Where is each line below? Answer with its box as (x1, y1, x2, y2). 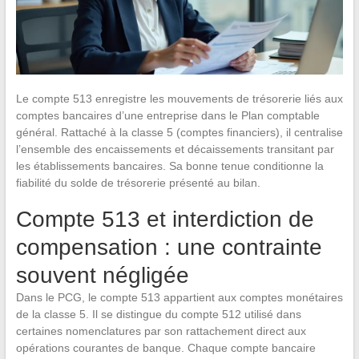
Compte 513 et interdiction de (15, 206, 314, 232)
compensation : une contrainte (15, 234, 322, 260)
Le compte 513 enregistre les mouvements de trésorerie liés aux (15, 91, 343, 105)
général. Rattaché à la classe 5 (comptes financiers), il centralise (15, 125, 343, 139)
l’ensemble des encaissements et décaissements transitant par (15, 142, 334, 155)
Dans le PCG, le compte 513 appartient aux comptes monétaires (15, 290, 343, 304)
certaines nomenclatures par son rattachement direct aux (15, 324, 306, 337)
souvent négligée (15, 262, 189, 288)
